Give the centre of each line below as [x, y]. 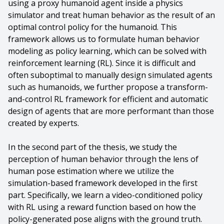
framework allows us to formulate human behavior [104, 39]
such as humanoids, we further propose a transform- [108, 87]
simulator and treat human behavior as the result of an [111, 15]
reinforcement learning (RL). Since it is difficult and [102, 63]
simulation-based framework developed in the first [103, 183]
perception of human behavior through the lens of [103, 159]
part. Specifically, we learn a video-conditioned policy [105, 195]
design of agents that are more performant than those [111, 111]
